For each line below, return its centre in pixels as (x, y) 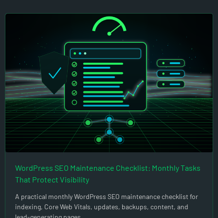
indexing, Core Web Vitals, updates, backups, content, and (102, 206)
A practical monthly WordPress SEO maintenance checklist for (107, 196)
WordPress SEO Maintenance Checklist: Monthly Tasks (108, 167)
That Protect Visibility (52, 179)
